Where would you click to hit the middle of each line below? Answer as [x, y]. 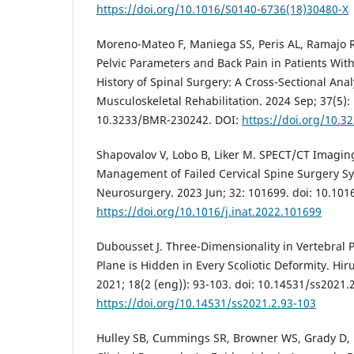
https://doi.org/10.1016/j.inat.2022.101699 [209, 211]
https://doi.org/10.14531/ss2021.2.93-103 [206, 303]
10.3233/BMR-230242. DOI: [169, 119]
